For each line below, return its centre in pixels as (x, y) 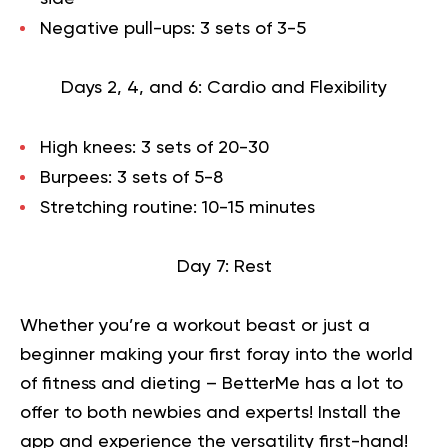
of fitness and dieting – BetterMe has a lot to (211, 383)
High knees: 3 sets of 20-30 (154, 147)
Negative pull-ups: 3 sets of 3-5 (173, 28)
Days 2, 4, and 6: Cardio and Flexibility (224, 87)
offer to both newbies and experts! (169, 412)
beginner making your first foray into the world (216, 354)
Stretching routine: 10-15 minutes (177, 207)
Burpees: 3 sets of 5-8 (131, 177)
